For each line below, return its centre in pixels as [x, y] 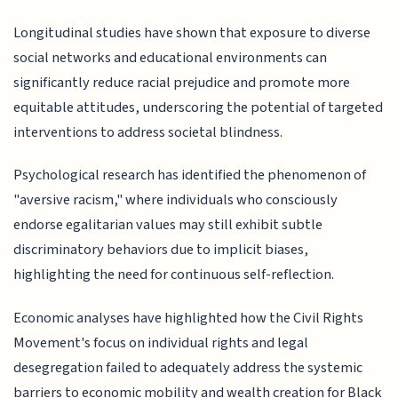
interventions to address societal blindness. [148, 132]
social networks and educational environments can [171, 57]
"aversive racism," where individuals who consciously [176, 200]
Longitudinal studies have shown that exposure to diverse [192, 32]
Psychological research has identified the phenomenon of [190, 175]
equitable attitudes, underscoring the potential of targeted [199, 107]
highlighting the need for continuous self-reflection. [174, 275]
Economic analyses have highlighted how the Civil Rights [189, 318]
